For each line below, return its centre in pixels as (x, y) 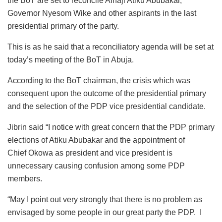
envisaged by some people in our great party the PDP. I (105, 213)
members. (25, 179)
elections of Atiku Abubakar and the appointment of (96, 140)
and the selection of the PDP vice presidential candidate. (107, 107)
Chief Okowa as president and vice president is (90, 153)
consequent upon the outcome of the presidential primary (107, 94)
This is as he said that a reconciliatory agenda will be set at (111, 47)
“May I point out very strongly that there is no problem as (105, 200)
